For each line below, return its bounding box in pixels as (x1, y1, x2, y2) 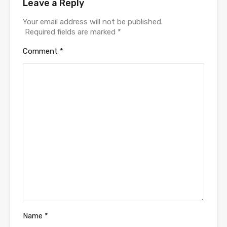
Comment (23, 46, 60, 56)
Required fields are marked (25, 27, 118, 36)
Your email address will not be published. (23, 17, 163, 26)
